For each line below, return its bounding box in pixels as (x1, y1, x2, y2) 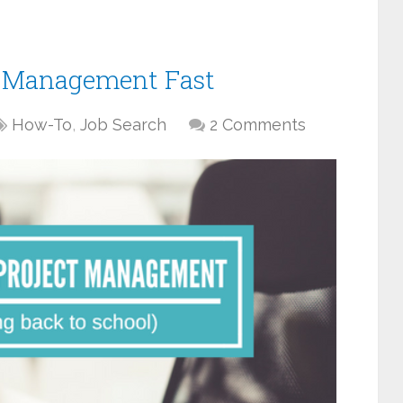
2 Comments (210, 115, 306, 134)
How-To (12, 115, 72, 134)
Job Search (80, 115, 166, 134)
